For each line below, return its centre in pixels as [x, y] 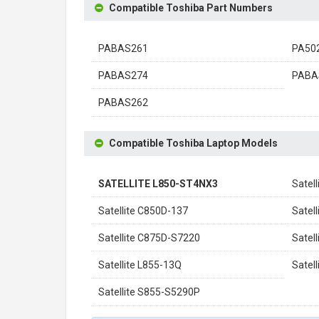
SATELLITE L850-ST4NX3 [158, 184]
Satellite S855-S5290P [149, 292]
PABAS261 [123, 48]
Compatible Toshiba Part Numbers [191, 8]
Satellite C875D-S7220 [149, 238]
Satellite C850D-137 [143, 211]
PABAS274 [123, 75]
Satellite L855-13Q [140, 265]
